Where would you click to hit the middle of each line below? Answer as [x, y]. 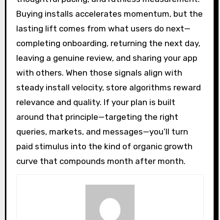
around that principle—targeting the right [97, 117]
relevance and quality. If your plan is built [96, 102]
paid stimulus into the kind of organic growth [104, 146]
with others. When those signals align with [99, 72]
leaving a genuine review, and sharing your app [107, 58]
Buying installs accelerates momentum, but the [109, 14]
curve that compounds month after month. [101, 161]
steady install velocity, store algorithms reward [108, 87]
